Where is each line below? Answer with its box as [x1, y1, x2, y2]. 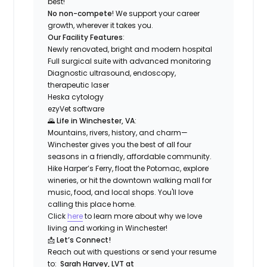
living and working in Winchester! [48, 222, 168, 233]
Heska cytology [48, 91, 104, 102]
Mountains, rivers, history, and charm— [48, 127, 188, 138]
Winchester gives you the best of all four [48, 139, 192, 150]
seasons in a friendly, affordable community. [48, 151, 212, 162]
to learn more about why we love [83, 210, 203, 221]
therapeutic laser [48, 79, 110, 90]
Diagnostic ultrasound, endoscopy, [48, 67, 176, 78]
